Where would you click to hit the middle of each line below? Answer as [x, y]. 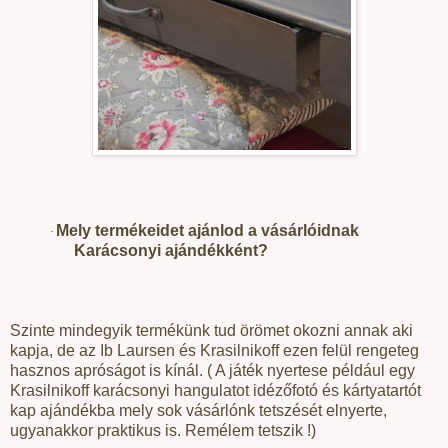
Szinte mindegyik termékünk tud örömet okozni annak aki [211, 330]
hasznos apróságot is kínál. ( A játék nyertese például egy [212, 370]
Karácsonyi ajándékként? [171, 250]
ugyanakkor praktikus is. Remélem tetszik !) [163, 430]
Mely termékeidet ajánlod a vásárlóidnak [207, 230]
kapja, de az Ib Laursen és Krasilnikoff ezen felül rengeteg [214, 350]
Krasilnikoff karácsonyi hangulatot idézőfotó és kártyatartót [215, 390]
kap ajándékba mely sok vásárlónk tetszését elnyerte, [198, 410]
